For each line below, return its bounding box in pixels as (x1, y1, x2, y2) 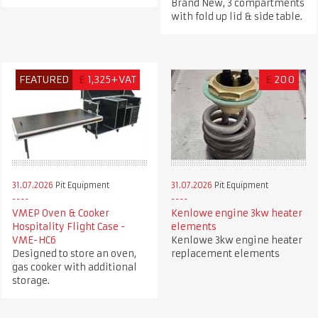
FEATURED (19, 73, 70, 87)
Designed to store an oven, (11, 248, 136, 261)
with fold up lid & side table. (170, 11, 302, 23)
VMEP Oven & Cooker (11, 207, 109, 220)
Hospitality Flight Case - (11, 221, 126, 234)
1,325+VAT (87, 73, 137, 87)
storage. (11, 275, 50, 287)
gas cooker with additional (11, 261, 137, 274)
